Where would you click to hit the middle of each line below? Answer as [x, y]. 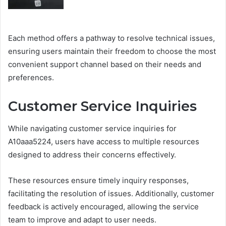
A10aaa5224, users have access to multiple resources [104, 142]
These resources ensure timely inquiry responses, [98, 181]
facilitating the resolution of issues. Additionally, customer [111, 194]
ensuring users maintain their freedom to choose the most [112, 51]
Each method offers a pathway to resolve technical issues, [111, 38]
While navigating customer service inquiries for [92, 129]
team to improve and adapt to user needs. [82, 220]
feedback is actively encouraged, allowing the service [103, 207]
